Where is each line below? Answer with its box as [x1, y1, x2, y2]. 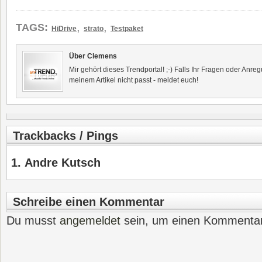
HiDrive [51, 25, 77, 33]
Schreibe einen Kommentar [13, 195, 164, 208]
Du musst [6, 214, 60, 227]
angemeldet [60, 214, 120, 227]
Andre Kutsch [25, 156, 101, 169]
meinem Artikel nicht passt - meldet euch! [69, 76, 198, 84]
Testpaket [111, 25, 143, 33]
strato [84, 25, 104, 33]
